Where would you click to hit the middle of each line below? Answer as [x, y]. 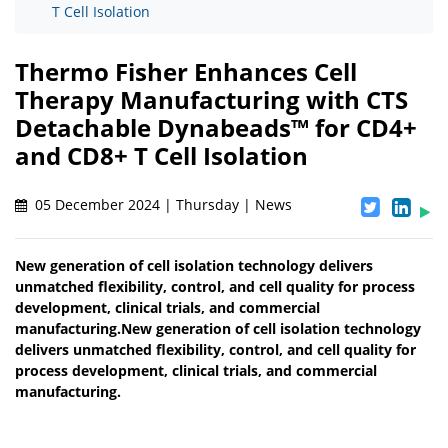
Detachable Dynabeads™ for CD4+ [216, 128]
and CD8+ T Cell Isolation [161, 156]
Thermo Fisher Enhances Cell [186, 72]
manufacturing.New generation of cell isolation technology [218, 329]
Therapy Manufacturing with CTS [211, 100]
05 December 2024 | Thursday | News [161, 205]
